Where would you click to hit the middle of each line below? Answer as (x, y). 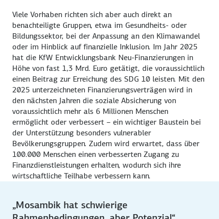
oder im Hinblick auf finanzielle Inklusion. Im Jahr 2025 (105, 46)
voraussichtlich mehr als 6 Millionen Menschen (90, 111)
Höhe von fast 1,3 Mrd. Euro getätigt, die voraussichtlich (109, 68)
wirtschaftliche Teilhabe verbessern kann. (82, 175)
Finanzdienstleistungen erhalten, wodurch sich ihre (97, 165)
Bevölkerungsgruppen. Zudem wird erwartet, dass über (106, 143)
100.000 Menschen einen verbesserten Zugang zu (96, 154)
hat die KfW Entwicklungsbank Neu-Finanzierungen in (103, 57)
